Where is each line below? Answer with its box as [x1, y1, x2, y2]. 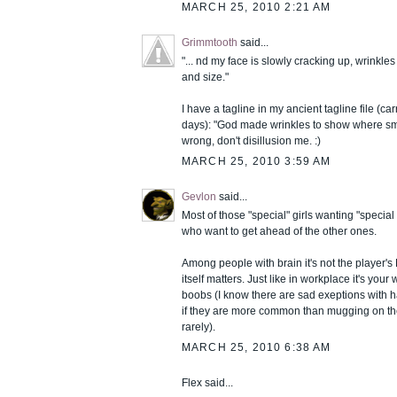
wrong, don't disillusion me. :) [182, 135, 321, 148]
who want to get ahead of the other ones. [182, 224, 377, 237]
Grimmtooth [182, 36, 237, 50]
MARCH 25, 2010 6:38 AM [182, 340, 331, 354]
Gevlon [182, 190, 216, 203]
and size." [182, 71, 229, 84]
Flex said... [182, 376, 233, 389]
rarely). [182, 320, 215, 333]
